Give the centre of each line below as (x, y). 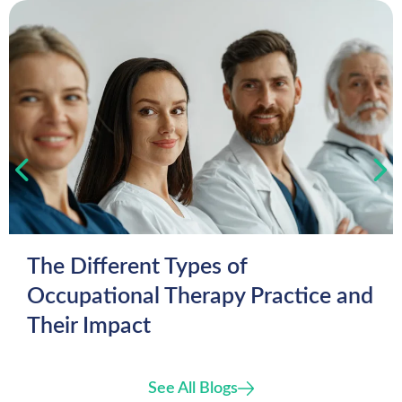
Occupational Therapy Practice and (200, 297)
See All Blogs (193, 388)
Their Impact (89, 326)
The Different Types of (137, 267)
